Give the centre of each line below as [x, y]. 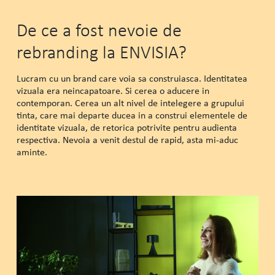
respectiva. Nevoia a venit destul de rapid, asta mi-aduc [127, 140]
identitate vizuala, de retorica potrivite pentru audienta [126, 128]
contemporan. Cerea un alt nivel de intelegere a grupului [130, 103]
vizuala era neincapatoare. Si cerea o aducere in [113, 91]
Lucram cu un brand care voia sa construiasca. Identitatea [132, 79]
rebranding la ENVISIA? [101, 52]
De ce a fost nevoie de [99, 30]
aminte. [32, 152]
